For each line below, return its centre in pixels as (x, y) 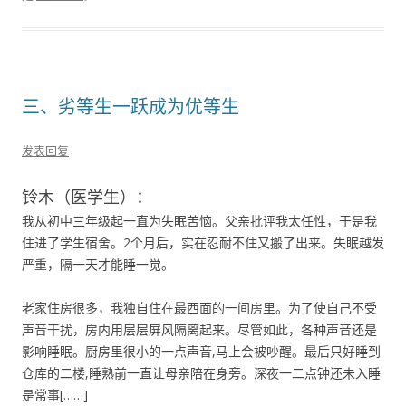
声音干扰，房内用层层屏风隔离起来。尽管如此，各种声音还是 (199, 329)
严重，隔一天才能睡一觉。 (98, 264)
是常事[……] (55, 395)
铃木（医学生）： (87, 197)
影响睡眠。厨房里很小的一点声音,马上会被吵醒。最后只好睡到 (201, 351)
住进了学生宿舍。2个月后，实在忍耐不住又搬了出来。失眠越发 (203, 242)
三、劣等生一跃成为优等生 (130, 106)
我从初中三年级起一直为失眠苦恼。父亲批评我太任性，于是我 (199, 221)
